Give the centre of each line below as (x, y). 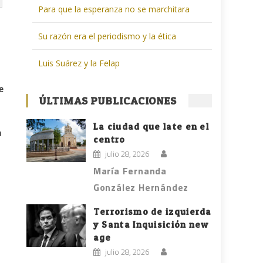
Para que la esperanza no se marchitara (114, 9)
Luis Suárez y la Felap (79, 63)
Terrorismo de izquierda (152, 212)
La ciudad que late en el (151, 127)
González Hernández (141, 188)
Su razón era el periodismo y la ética (107, 36)
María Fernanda (130, 171)
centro (109, 140)
